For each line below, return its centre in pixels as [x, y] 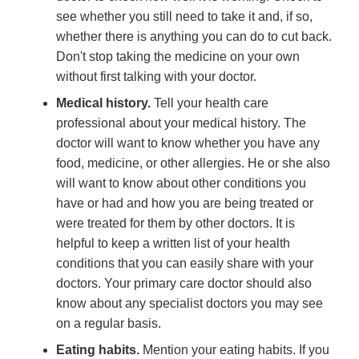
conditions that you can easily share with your [185, 264]
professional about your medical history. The [181, 123]
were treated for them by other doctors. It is [175, 224]
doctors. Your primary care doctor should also [184, 284]
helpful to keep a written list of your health [173, 244]
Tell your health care [210, 103]
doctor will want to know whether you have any [188, 143]
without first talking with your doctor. [156, 77]
